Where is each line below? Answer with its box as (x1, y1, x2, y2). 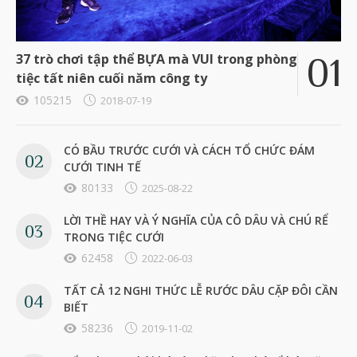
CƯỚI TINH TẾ (64, 159, 141, 175)
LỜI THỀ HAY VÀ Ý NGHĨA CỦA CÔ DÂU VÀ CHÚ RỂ (64, 212, 328, 228)
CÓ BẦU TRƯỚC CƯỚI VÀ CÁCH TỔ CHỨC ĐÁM (64, 142, 315, 158)
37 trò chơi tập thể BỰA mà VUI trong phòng (16, 49, 297, 68)
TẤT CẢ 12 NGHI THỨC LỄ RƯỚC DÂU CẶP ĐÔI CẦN (64, 282, 338, 298)
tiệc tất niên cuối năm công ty (16, 69, 207, 87)
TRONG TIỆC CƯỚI (64, 229, 164, 245)
